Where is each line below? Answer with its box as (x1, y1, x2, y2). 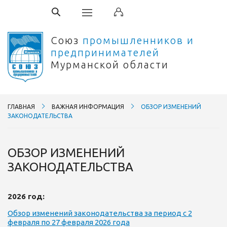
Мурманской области (51, 59, 169, 70)
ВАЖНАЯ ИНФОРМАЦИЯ (52, 103, 124, 110)
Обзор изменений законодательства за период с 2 (8, 208, 192, 217)
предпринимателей (51, 47, 160, 58)
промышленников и (83, 34, 194, 46)
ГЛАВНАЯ (8, 103, 35, 110)
